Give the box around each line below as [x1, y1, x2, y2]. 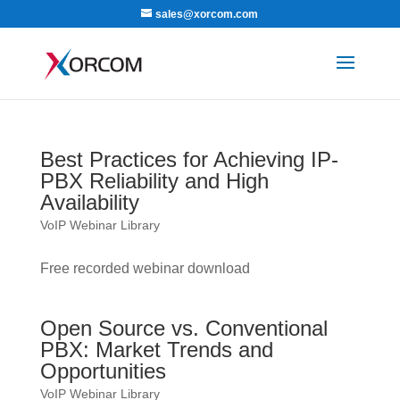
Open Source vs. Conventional [39, 316, 328, 340]
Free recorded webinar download [39, 261, 250, 276]
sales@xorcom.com [155, 8, 259, 21]
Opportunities [39, 359, 166, 383]
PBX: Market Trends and [39, 337, 273, 362]
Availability [39, 190, 139, 214]
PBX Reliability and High [39, 169, 269, 193]
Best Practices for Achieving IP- [39, 147, 338, 171]
